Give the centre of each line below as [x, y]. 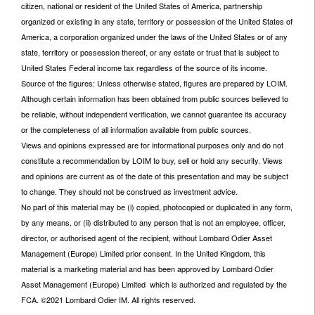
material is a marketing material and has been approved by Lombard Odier [147, 269]
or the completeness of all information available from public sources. [136, 130]
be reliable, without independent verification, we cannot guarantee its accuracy [154, 114]
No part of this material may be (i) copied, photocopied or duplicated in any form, [157, 207]
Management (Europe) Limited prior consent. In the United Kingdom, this [143, 253]
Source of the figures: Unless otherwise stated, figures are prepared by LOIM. [154, 83]
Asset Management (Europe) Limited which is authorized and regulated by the [154, 284]
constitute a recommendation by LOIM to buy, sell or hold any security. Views [152, 161]
